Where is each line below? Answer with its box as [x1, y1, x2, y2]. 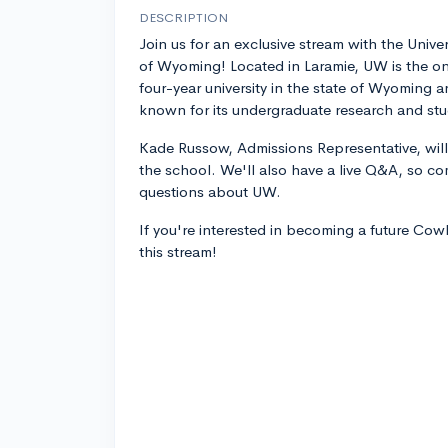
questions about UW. [139, 182, 281, 202]
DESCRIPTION [139, 9, 228, 27]
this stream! [139, 242, 217, 262]
